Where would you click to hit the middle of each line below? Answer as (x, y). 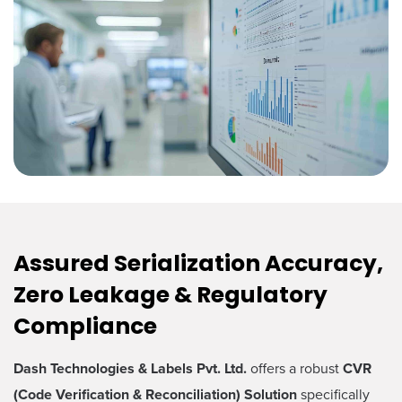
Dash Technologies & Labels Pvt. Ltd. (130, 369)
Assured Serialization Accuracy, (198, 264)
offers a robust (295, 368)
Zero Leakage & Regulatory (170, 295)
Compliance (85, 327)
